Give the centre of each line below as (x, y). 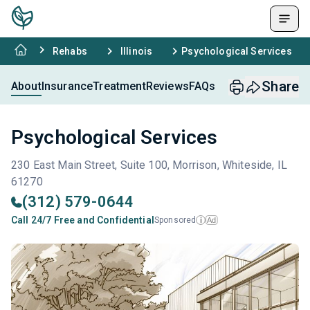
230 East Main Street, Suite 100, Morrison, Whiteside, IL (149, 165)
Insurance (67, 86)
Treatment (119, 86)
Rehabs (70, 51)
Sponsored (175, 220)
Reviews (167, 86)
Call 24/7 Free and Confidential (83, 220)
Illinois (136, 51)
